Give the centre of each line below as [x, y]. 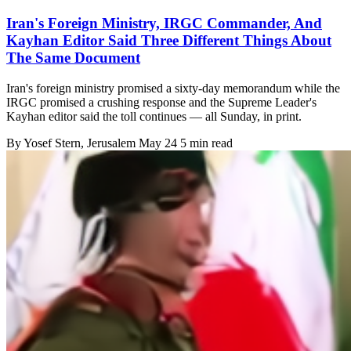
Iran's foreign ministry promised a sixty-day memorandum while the [173, 88]
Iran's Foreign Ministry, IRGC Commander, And [164, 24]
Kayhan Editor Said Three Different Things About [169, 41]
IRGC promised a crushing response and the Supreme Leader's [161, 102]
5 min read [206, 143]
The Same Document [73, 58]
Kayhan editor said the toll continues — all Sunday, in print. [154, 116]
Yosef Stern [52, 143]
